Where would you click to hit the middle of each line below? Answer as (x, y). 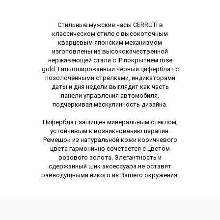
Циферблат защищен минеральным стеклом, (110, 122)
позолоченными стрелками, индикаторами (110, 78)
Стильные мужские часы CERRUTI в (110, 25)
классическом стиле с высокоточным (110, 33)
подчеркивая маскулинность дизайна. (110, 104)
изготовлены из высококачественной (110, 51)
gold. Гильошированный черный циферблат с (110, 69)
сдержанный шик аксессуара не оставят (110, 166)
